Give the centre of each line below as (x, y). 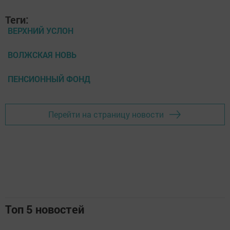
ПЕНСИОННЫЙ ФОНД (49, 79)
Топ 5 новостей (45, 209)
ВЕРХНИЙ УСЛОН (41, 30)
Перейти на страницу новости (106, 114)
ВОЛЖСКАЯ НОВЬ (42, 54)
